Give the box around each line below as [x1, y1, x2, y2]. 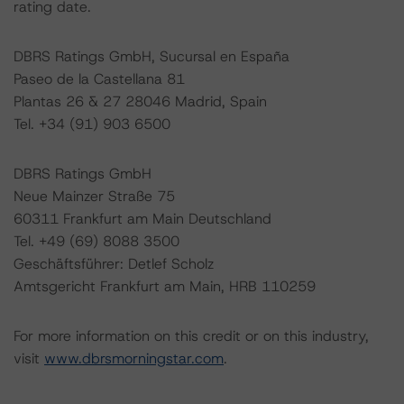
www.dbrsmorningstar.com [44, 349, 224, 368]
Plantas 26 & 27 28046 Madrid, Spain [14, 92, 267, 111]
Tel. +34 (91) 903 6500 [14, 115, 170, 133]
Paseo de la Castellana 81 [14, 69, 185, 88]
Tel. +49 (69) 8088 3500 [14, 232, 179, 251]
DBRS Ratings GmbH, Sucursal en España [14, 47, 289, 66]
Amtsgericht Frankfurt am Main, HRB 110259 [14, 277, 316, 296]
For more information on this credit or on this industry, [14, 326, 369, 345]
